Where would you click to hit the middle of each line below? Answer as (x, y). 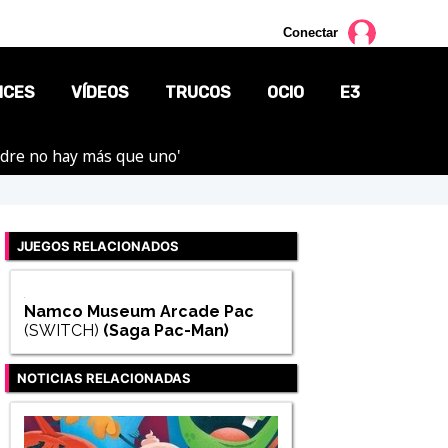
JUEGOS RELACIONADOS (98, 245)
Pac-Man (188, 331)
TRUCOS (198, 92)
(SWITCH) (61, 331)
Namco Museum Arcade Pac (138, 312)
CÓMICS (285, 250)
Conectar (310, 33)
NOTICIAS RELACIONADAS (104, 378)
